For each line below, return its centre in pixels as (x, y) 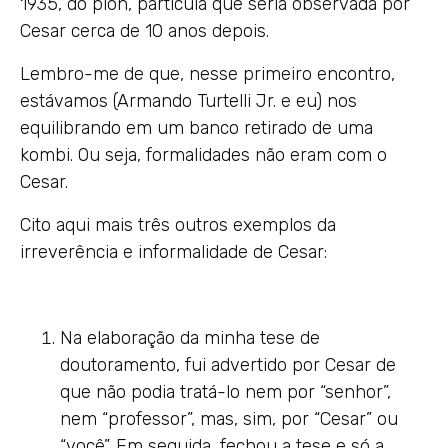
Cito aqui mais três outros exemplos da (178, 225)
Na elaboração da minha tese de (190, 338)
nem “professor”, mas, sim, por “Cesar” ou (229, 419)
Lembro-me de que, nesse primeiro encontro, (207, 74)
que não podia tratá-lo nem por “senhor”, (225, 392)
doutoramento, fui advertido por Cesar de (228, 365)
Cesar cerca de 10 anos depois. (144, 31)
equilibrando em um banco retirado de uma (196, 128)
